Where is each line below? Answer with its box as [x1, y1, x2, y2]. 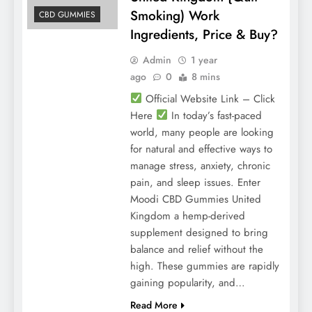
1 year [190, 52, 217, 67]
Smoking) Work [130, 6, 219, 25]
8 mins [191, 69, 220, 84]
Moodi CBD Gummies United [130, 191, 261, 207]
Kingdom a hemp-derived [130, 208, 245, 224]
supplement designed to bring [130, 224, 268, 240]
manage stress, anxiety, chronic [130, 157, 270, 173]
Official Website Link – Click [141, 91, 275, 107]
